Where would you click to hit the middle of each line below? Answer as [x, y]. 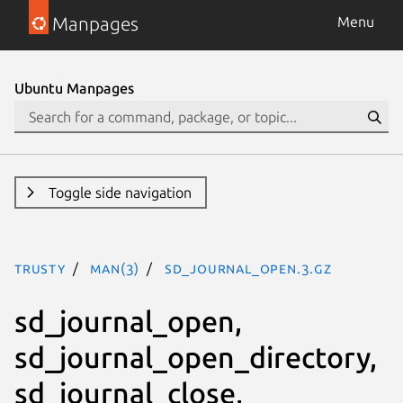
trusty [40, 268]
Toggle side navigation [120, 193]
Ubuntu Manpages [74, 88]
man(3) [115, 268]
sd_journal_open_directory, [196, 357]
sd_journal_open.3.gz [248, 268]
